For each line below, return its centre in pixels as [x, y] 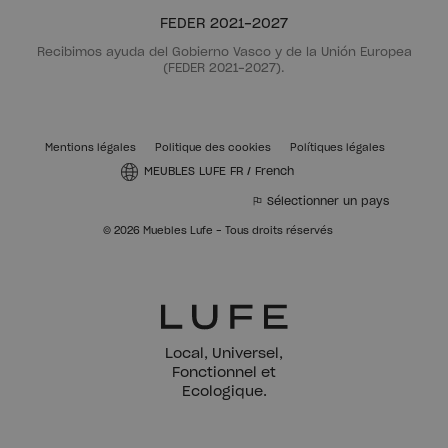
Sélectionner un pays [326, 202]
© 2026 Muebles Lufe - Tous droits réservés [218, 231]
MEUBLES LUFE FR [194, 172]
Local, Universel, [224, 354]
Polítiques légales [337, 148]
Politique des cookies [213, 148]
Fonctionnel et [224, 373]
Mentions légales [90, 148]
